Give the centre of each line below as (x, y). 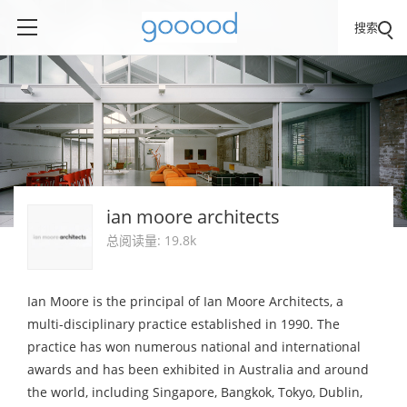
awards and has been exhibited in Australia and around (198, 369)
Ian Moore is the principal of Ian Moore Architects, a (185, 301)
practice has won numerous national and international (194, 347)
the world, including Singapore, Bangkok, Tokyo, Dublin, (195, 392)
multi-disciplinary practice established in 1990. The (184, 324)
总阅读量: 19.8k (151, 240)
